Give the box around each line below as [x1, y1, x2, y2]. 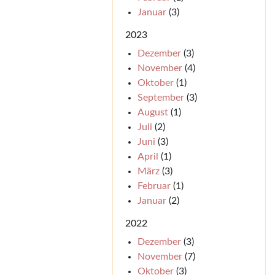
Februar [137, 181, 171, 191]
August [137, 107, 168, 117]
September [137, 93, 184, 103]
